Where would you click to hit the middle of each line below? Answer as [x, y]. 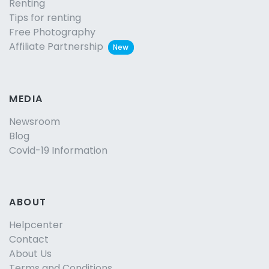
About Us [30, 254]
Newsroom [35, 122]
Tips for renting [45, 18]
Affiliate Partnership [56, 47]
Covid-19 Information [58, 151]
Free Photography [52, 32]
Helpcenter [36, 225]
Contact [29, 240]
